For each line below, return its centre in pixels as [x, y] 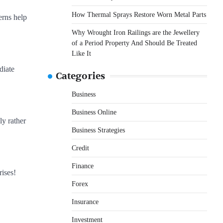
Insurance [85, 202]
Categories [80, 76]
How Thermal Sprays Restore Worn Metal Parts [139, 14]
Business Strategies [98, 130]
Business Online [94, 112]
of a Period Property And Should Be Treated [134, 43]
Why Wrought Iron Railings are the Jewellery [136, 32]
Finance [83, 166]
